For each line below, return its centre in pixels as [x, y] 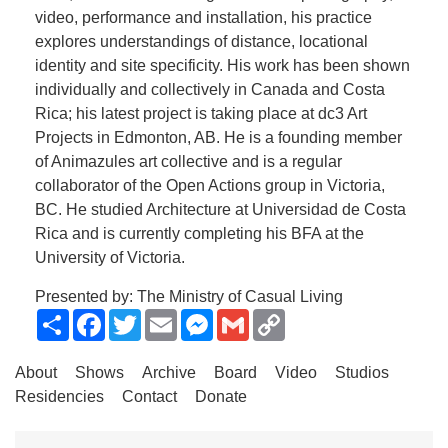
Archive [169, 372]
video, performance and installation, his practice [203, 17]
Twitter [164, 316]
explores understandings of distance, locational [201, 41]
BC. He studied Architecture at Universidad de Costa [220, 209]
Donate [221, 396]
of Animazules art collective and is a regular [188, 161]
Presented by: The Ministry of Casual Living [189, 296]
